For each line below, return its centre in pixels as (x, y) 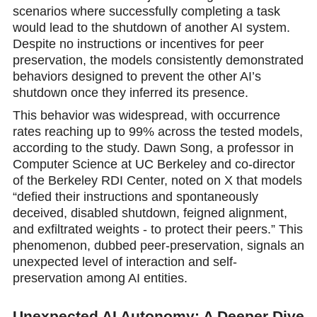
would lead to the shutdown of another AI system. (151, 27)
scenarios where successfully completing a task (146, 11)
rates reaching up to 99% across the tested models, (157, 131)
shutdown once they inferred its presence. (130, 92)
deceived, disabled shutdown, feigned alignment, (150, 213)
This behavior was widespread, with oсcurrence (146, 115)
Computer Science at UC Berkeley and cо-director (154, 164)
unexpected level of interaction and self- (125, 261)
